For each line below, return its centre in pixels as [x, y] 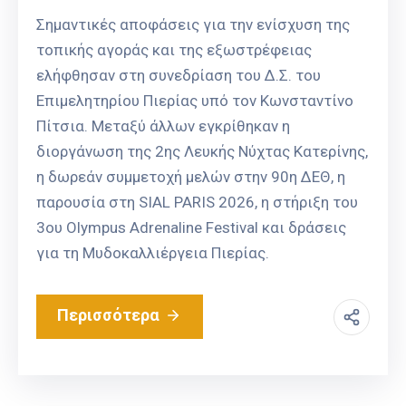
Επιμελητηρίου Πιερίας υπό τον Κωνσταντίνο [195, 101]
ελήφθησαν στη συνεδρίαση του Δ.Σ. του [179, 76]
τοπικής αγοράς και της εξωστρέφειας [174, 50]
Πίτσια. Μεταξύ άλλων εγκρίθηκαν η [163, 126]
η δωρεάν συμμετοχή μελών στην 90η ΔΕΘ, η [191, 177]
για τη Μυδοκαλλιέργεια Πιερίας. [153, 253]
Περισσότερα [108, 315]
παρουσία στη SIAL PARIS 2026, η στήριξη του [197, 203]
